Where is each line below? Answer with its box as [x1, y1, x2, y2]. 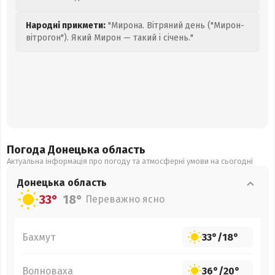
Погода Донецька [7, 143, 102, 157]
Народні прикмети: [26, 20, 106, 31]
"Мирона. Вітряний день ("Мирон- [106, 20, 244, 31]
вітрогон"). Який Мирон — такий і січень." [26, 33, 193, 43]
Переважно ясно [85, 193, 165, 205]
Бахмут [22, 231, 55, 243]
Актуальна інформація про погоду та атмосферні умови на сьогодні [7, 157, 253, 166]
